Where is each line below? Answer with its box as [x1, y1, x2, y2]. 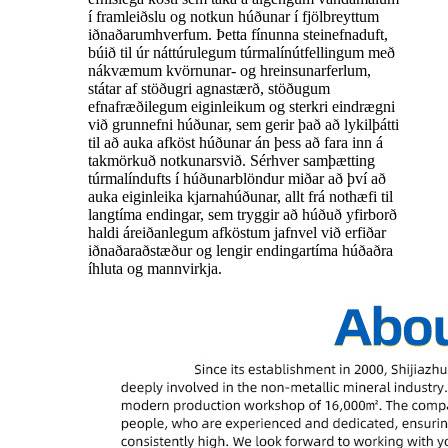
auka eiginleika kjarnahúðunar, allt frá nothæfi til [88, 188, 393, 206]
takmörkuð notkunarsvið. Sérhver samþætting [88, 152, 375, 170]
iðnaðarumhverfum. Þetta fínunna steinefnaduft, [88, 26, 388, 44]
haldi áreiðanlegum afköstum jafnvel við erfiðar [88, 224, 386, 242]
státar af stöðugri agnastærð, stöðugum [88, 80, 330, 98]
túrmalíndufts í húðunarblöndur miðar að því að [88, 170, 386, 188]
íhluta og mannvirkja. [88, 260, 222, 278]
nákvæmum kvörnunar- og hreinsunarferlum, [88, 62, 371, 80]
